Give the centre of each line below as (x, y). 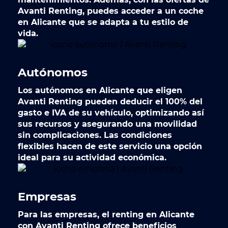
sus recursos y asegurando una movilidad (107, 124)
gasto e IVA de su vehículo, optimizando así (111, 113)
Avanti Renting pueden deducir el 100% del (110, 102)
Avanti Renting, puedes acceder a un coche (111, 11)
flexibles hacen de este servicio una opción (110, 146)
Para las (36, 215)
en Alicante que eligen (133, 90)
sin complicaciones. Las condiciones (95, 135)
